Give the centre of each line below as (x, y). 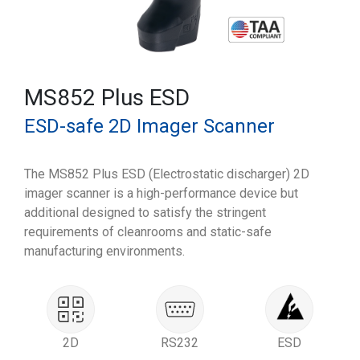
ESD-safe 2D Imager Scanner (149, 126)
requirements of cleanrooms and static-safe (148, 232)
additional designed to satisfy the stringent (145, 213)
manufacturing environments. (104, 251)
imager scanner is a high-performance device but (161, 193)
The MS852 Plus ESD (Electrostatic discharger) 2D (167, 174)
